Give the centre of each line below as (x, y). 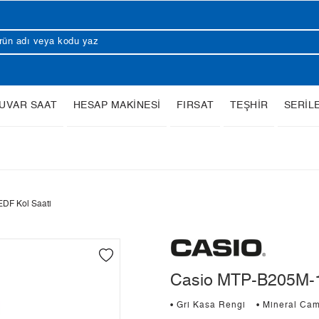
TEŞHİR (249, 105)
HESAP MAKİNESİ (117, 105)
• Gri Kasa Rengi (208, 305)
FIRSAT (195, 105)
